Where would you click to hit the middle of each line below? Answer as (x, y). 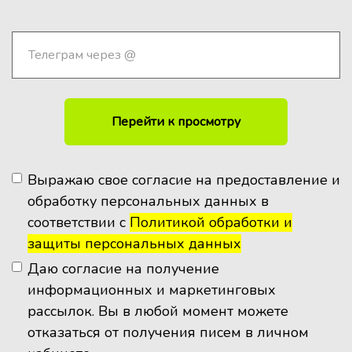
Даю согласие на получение (123, 269)
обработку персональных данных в (148, 201)
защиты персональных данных (134, 244)
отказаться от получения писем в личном (168, 332)
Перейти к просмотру (176, 122)
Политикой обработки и (211, 222)
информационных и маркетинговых (152, 290)
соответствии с (79, 222)
